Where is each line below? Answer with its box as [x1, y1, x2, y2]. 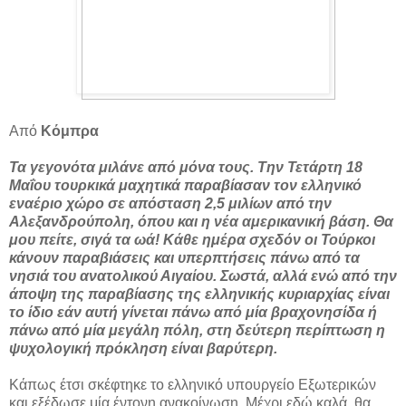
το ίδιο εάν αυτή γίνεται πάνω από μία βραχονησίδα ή [9, 304, 377, 321]
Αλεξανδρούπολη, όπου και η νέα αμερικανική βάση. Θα [9, 214, 393, 230]
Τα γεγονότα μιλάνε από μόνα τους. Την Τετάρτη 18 [9, 159, 362, 176]
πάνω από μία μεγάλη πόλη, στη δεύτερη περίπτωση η [9, 323, 385, 339]
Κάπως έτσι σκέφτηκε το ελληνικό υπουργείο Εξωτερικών [9, 377, 376, 393]
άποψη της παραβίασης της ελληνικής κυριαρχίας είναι [9, 286, 390, 303]
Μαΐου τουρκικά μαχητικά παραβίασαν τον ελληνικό [9, 178, 362, 194]
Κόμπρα [41, 123, 99, 140]
